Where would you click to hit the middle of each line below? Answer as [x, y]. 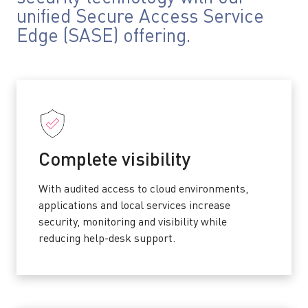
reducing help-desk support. [107, 239]
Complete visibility [114, 161]
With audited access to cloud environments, [143, 190]
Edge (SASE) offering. [103, 37]
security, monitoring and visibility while [133, 223]
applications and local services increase [134, 206]
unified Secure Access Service [140, 18]
